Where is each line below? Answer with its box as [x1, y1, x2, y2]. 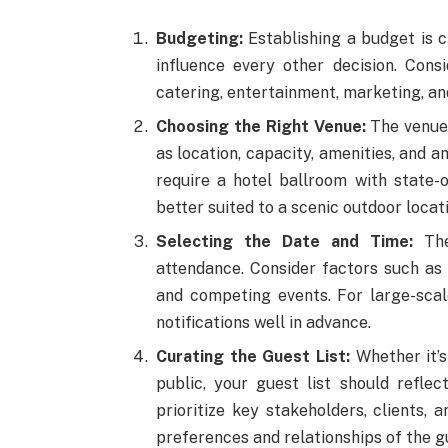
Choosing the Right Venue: [155, 116, 366, 136]
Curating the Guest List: [155, 347, 350, 367]
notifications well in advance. [155, 313, 371, 333]
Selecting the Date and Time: [155, 232, 413, 252]
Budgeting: [155, 28, 243, 48]
